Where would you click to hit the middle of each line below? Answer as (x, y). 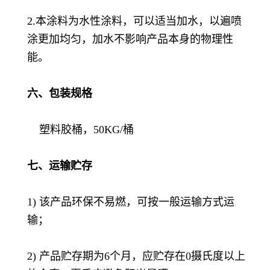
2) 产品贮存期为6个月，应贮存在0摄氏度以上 (136, 256)
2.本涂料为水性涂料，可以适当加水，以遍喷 (134, 21)
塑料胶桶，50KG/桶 (80, 129)
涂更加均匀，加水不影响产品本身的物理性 (130, 39)
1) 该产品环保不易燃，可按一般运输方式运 (131, 202)
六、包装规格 (60, 93)
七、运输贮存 (60, 165)
